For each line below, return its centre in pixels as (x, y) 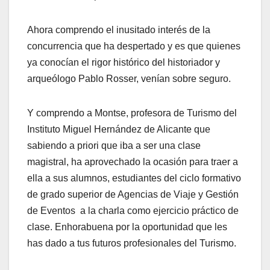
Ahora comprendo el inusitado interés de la (119, 30)
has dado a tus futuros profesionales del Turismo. (132, 243)
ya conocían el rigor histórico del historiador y (124, 63)
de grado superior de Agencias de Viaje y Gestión (133, 195)
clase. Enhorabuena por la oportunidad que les (127, 227)
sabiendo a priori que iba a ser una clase (114, 146)
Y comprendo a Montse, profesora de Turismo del (132, 113)
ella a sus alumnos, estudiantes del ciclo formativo (134, 178)
